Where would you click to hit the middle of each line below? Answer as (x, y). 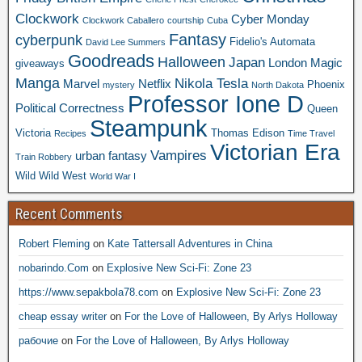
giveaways (40, 63)
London (288, 62)
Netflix (155, 83)
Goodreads (111, 61)
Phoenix (326, 84)
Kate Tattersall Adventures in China (190, 243)
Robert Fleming (54, 243)
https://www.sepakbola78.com (88, 292)
